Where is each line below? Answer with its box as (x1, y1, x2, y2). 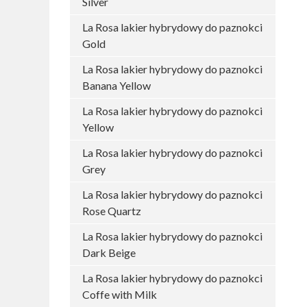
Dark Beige (82, 246, 136, 259)
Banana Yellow (82, 79, 151, 92)
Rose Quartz (82, 204, 141, 217)
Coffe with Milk (82, 288, 157, 301)
